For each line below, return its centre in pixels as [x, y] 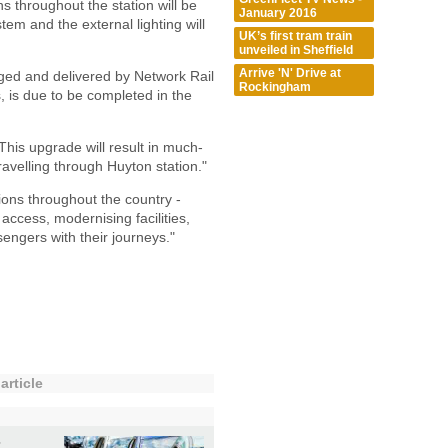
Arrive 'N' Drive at [290, 72]
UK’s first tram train [295, 35]
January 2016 [278, 12]
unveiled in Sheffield [296, 49]
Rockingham [275, 86]
